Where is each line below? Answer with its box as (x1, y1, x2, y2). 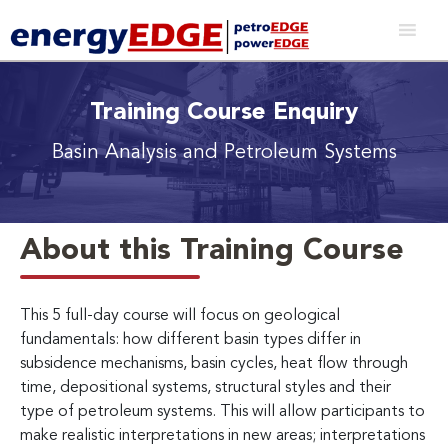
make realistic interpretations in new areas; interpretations (20, 427, 425, 444)
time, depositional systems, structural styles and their (20, 379, 391, 396)
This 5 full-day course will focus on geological (20, 307, 340, 324)
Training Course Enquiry (90, 100, 358, 125)
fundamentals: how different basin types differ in (20, 331, 361, 348)
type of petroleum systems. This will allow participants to (20, 403, 425, 420)
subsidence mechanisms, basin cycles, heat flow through (20, 355, 408, 372)
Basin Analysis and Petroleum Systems (51, 142, 397, 163)
